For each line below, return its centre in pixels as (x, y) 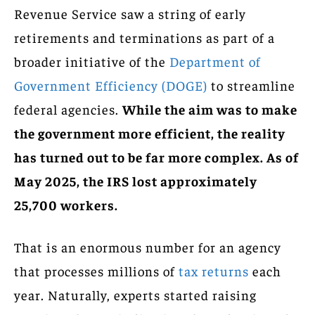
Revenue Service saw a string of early (130, 13)
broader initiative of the (90, 61)
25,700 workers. (67, 204)
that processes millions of (95, 270)
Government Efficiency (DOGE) (111, 85)
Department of (213, 61)
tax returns (214, 270)
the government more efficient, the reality (150, 133)
